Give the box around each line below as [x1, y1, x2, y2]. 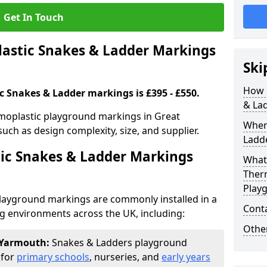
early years [162, 250, 210, 263]
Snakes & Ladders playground [52, 236, 187, 249]
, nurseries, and [89, 250, 162, 263]
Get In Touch [3, 11, 64, 24]
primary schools [17, 250, 89, 263]
